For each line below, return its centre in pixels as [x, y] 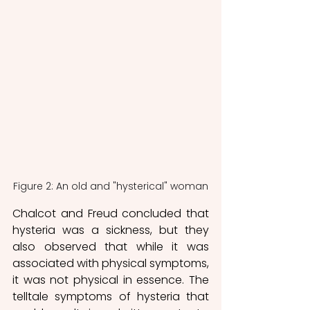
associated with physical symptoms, [111, 263]
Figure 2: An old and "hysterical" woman [111, 186]
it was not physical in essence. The [111, 280]
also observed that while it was [111, 246]
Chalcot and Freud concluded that [111, 213]
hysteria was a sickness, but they [111, 230]
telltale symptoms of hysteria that [111, 296]
